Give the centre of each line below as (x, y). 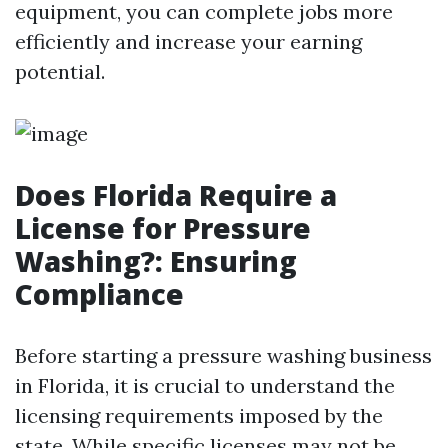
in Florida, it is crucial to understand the (205, 385)
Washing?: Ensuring (156, 261)
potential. (60, 71)
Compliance (99, 294)
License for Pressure (163, 228)
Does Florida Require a (176, 195)
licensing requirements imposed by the (199, 415)
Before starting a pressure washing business (223, 355)
